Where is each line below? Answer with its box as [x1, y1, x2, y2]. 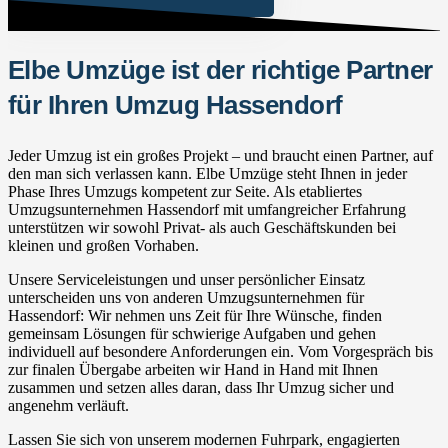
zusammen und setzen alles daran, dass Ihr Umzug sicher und [8, 378, 394, 396]
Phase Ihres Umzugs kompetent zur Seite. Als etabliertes [8, 182, 362, 200]
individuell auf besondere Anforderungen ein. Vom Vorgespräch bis [8, 342, 433, 360]
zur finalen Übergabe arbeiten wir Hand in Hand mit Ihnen [8, 360, 378, 378]
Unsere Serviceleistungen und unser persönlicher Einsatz [8, 270, 365, 288]
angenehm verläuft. [8, 396, 129, 414]
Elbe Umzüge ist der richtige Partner [8, 55, 433, 84]
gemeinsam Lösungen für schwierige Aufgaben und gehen [8, 324, 376, 342]
